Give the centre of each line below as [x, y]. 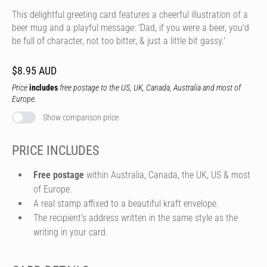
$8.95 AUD [34, 71]
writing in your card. [71, 232]
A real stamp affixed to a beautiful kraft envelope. [126, 203]
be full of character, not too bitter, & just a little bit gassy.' [120, 41]
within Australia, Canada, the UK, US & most [167, 175]
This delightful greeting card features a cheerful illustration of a [130, 15]
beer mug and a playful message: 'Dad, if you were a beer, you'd [131, 28]
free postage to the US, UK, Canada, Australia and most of [149, 88]
